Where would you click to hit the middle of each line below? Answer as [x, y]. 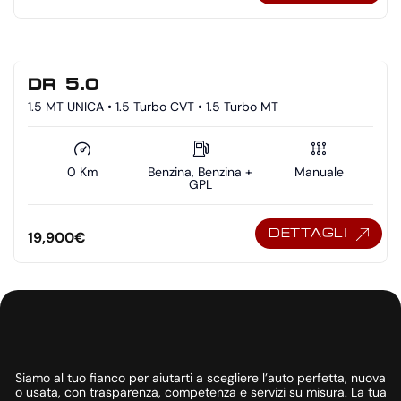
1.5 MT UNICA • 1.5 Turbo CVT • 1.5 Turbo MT [153, 107]
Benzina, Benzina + [200, 172]
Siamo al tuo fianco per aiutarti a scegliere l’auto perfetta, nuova [200, 378]
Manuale [319, 172]
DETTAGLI [308, 234]
